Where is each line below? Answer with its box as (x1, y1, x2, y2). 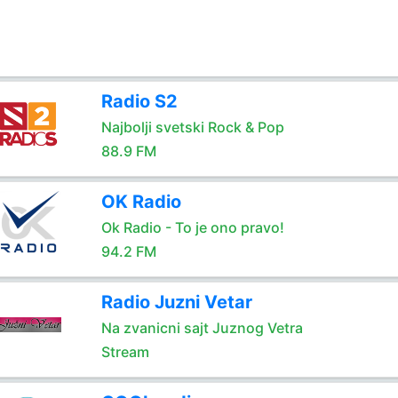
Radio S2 (100, 91, 178, 112)
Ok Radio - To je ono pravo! (100, 219, 284, 236)
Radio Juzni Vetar (100, 291, 252, 313)
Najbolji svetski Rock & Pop (100, 118, 284, 136)
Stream (100, 343, 149, 361)
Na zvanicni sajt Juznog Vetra (100, 319, 303, 337)
